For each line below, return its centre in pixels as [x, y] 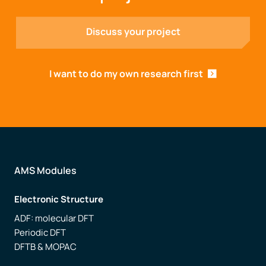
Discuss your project [133, 32]
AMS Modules [45, 171]
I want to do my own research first [126, 74]
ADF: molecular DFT [54, 218]
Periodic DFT [40, 233]
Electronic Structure [59, 199]
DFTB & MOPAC [45, 247]
